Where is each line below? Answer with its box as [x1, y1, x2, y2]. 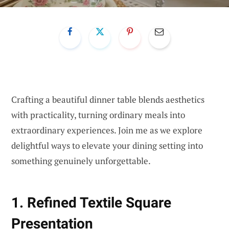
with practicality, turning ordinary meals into [11, 108, 185, 121]
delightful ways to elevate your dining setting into [11, 139, 203, 151]
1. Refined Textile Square [11, 194, 171, 212]
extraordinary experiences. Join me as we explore [11, 124, 202, 136]
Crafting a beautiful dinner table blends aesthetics [11, 93, 204, 105]
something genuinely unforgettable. [11, 154, 151, 167]
